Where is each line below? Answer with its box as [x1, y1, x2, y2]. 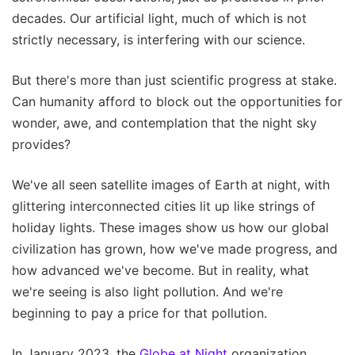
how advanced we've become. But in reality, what [12, 262, 309, 279]
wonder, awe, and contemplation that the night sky [12, 115, 317, 132]
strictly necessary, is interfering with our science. [12, 32, 305, 48]
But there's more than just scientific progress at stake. [12, 72, 337, 89]
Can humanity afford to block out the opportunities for [12, 94, 342, 110]
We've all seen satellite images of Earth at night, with [12, 177, 330, 193]
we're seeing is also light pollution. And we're [12, 284, 283, 300]
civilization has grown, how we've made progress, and [12, 241, 338, 258]
